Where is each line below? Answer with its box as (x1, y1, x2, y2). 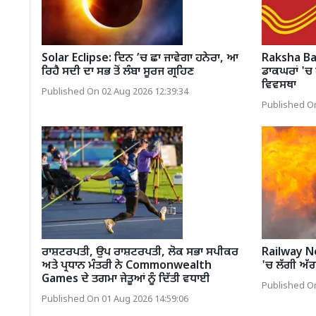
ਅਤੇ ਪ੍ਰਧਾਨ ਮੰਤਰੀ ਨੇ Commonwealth (42, 258, 212, 274)
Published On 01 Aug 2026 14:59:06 (42, 293, 188, 305)
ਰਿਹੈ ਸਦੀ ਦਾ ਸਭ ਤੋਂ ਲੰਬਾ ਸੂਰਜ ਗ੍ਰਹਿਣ (42, 64, 194, 80)
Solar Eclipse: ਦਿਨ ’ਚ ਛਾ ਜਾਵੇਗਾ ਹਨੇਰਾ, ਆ (42, 51, 238, 66)
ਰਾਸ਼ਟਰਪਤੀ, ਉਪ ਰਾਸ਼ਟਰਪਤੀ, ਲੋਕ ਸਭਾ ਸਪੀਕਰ (42, 245, 238, 260)
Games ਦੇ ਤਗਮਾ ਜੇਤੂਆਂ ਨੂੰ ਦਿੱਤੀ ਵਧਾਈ (42, 272, 209, 287)
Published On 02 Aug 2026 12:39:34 (42, 86, 188, 98)
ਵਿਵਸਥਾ (261, 78, 296, 93)
